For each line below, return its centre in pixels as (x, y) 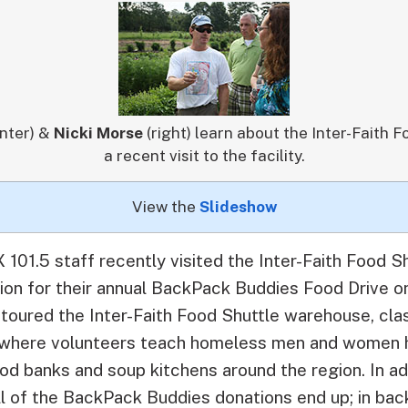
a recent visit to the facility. (204, 155)
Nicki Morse (100, 133)
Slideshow (238, 206)
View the (165, 206)
